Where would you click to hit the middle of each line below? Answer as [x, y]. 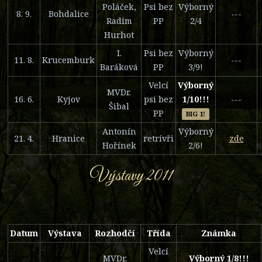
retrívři [158, 138]
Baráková [119, 67]
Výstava [65, 233]
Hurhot [119, 35]
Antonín [119, 131]
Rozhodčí [115, 233]
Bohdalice [68, 13]
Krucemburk [68, 60]
